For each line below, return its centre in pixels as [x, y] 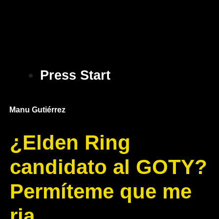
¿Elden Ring [70, 142]
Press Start [75, 75]
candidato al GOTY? [109, 167]
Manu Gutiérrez [37, 109]
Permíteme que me [101, 191]
